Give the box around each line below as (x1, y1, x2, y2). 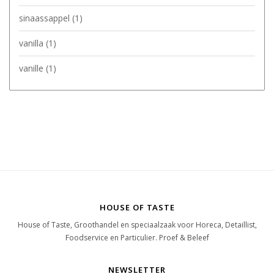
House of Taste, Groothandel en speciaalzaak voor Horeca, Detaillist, (17, 219, 257, 230)
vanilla (19, 37, 46, 49)
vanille (19, 62, 46, 74)
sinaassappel (19, 12, 72, 24)
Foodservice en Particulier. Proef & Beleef (65, 232, 209, 243)
